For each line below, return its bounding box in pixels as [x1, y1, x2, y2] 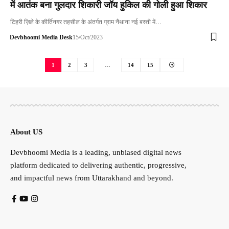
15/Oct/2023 [72, 33, 103, 41]
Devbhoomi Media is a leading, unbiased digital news [10, 148, 181, 157]
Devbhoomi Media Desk [9, 33, 73, 41]
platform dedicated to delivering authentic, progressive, [10, 161, 187, 170]
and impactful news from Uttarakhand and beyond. [10, 174, 173, 182]
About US [10, 128, 42, 136]
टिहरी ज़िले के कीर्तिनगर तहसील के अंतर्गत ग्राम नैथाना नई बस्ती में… [10, 18, 162, 26]
